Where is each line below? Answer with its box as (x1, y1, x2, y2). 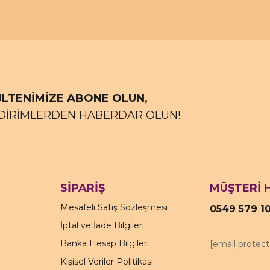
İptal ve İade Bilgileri (60, 219, 144, 231)
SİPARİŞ (60, 181, 105, 195)
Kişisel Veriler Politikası (60, 256, 153, 267)
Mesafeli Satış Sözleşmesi (60, 201, 168, 213)
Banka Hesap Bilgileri (60, 237, 149, 249)
